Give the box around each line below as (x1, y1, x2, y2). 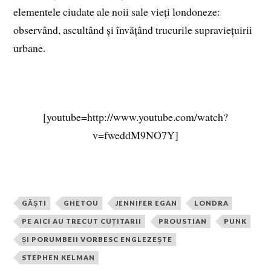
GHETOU (64, 198, 99, 207)
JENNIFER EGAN (116, 198, 178, 207)
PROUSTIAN (158, 217, 207, 225)
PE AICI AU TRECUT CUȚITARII (22, 217, 142, 225)
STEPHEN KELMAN (22, 253, 96, 261)
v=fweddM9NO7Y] (93, 127, 178, 142)
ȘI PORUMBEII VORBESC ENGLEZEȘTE (22, 235, 173, 243)
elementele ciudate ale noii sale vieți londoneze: (13, 4, 221, 19)
